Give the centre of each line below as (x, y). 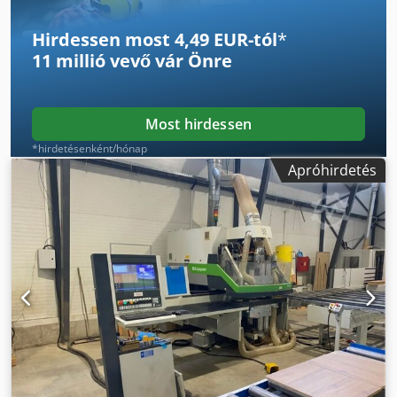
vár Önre (191, 61)
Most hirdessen (198, 125)
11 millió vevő (91, 61)
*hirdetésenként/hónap (90, 149)
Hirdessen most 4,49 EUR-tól (155, 40)
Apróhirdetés (332, 171)
